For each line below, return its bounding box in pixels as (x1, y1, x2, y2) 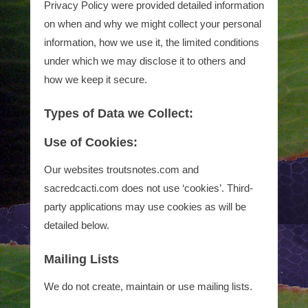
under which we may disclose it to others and (44, 55, 245, 67)
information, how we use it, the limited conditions (44, 36, 259, 48)
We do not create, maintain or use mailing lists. (44, 280, 252, 292)
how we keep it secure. (44, 74, 147, 85)
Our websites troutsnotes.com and (44, 164, 199, 175)
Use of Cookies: (44, 135, 137, 149)
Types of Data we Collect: (44, 107, 193, 120)
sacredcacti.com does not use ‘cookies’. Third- (44, 182, 253, 194)
